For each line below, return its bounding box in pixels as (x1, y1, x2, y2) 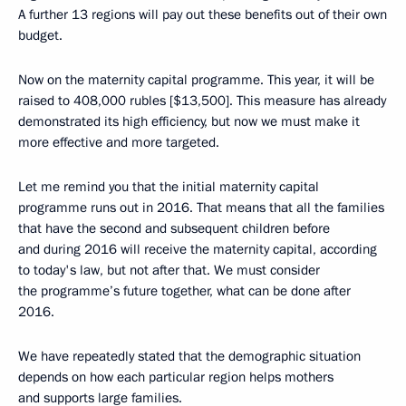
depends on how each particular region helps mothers (18, 368, 333, 386)
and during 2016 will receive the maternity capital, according (18, 240, 377, 258)
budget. (18, 26, 63, 44)
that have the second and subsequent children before (18, 219, 330, 237)
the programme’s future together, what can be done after (18, 282, 351, 300)
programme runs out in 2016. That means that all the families (18, 198, 384, 217)
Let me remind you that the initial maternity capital (18, 178, 319, 196)
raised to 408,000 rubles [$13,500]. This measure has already (18, 92, 386, 110)
